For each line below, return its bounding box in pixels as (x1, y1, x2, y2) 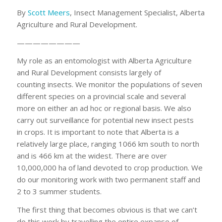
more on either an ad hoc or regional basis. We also (16, 103, 191, 113)
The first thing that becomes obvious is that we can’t (16, 205, 197, 215)
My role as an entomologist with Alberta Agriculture (16, 55, 192, 66)
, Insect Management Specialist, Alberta (69, 7, 205, 17)
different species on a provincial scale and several (16, 91, 186, 102)
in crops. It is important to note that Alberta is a (16, 127, 179, 137)
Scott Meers (27, 7, 70, 17)
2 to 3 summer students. (16, 186, 102, 197)
